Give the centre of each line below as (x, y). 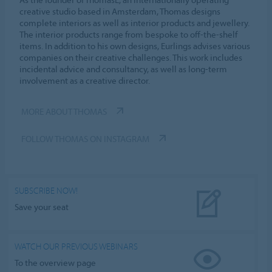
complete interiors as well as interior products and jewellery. (135, 22)
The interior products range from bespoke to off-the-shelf (129, 34)
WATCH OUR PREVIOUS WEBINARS (76, 246)
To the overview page (56, 263)
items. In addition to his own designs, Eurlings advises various (135, 46)
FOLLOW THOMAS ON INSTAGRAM (86, 138)
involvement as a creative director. (85, 80)
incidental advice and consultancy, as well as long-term (124, 69)
